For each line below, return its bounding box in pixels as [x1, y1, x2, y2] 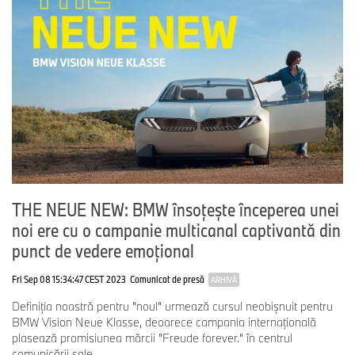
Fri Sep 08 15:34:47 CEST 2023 [12, 273, 126, 286]
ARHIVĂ [211, 274, 237, 286]
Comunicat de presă [130, 273, 204, 286]
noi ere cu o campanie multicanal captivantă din [12, 218, 341, 242]
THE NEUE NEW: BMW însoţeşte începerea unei [12, 197, 339, 222]
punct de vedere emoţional [12, 239, 194, 263]
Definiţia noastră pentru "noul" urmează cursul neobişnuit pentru [12, 299, 333, 315]
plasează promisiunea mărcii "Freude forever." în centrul [12, 330, 292, 346]
